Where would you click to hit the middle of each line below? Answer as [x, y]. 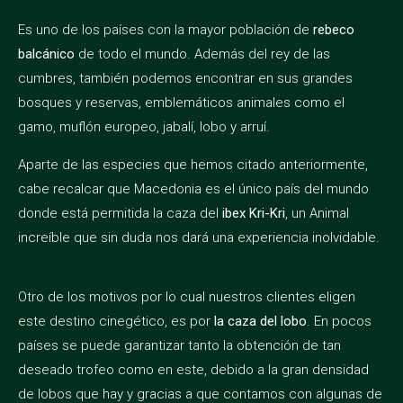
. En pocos [339, 322]
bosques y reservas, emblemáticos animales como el [181, 103]
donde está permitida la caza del [120, 213]
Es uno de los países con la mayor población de [166, 30]
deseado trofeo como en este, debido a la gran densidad [193, 370]
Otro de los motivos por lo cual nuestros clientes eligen [187, 297]
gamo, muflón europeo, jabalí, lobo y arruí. [144, 127]
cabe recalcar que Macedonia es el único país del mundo [193, 188]
